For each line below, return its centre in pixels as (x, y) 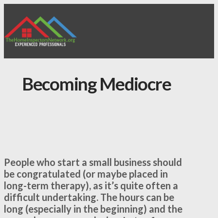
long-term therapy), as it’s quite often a (91, 186)
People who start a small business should (93, 162)
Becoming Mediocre (96, 84)
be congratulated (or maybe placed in (86, 174)
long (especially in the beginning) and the (93, 209)
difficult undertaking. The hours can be (89, 197)
